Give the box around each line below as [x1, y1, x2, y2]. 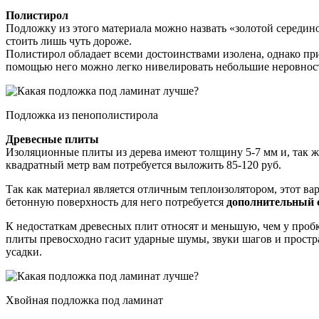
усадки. [6, 245, 42, 258]
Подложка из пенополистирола [6, 108, 158, 121]
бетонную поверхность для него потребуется [6, 195, 226, 208]
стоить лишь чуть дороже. [6, 34, 132, 47]
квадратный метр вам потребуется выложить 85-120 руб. [6, 158, 281, 171]
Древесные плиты [6, 132, 99, 145]
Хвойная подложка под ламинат [6, 293, 163, 306]
